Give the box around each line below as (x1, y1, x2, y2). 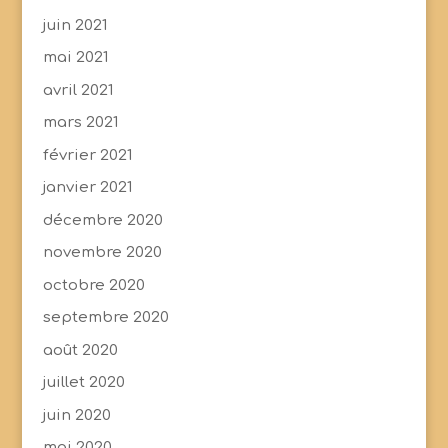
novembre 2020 (42, 244, 162, 262)
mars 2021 (42, 114, 119, 132)
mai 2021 (42, 49, 109, 67)
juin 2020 (42, 406, 111, 424)
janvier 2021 (42, 179, 133, 197)
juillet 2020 (42, 374, 125, 392)
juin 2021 (42, 16, 108, 34)
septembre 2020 (42, 309, 169, 327)
